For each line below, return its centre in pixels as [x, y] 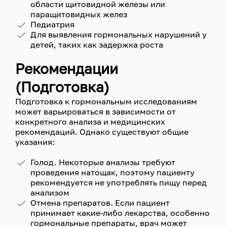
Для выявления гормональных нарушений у [119, 35]
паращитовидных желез [79, 14]
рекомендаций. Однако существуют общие [102, 132]
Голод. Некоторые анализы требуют [103, 162]
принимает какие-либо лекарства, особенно [120, 213]
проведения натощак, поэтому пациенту [112, 173]
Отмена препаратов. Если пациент [100, 203]
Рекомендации [67, 69]
